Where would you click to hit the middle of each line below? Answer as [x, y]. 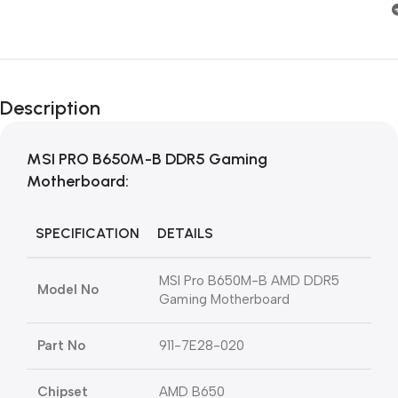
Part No [61, 346]
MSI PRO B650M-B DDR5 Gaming [147, 159]
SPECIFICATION [88, 233]
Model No [68, 290]
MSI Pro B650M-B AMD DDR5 [249, 281]
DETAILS [185, 233]
